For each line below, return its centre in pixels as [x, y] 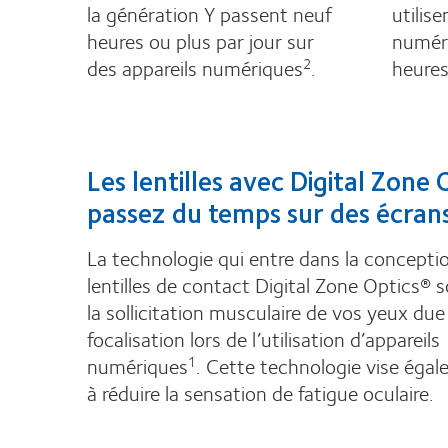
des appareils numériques [195, 67]
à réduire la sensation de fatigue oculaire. [260, 392]
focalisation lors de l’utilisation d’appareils [263, 338]
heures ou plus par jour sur [200, 40]
